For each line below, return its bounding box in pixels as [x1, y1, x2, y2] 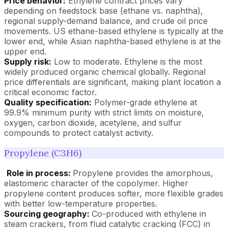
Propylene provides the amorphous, [73, 167, 213, 178]
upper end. [4, 46, 46, 56]
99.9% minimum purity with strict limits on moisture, [4, 107, 204, 118]
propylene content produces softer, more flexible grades [4, 188, 223, 198]
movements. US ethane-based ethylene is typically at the [4, 25, 223, 36]
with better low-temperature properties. [4, 198, 157, 209]
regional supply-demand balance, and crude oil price [4, 15, 208, 26]
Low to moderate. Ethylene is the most [51, 56, 202, 67]
